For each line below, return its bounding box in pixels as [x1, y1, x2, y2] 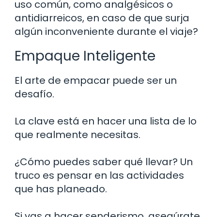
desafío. [15, 87, 54, 101]
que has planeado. [15, 182, 107, 196]
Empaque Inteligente [15, 46, 155, 65]
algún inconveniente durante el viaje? [15, 24, 198, 38]
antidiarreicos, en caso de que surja [15, 11, 189, 25]
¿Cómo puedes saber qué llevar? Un [15, 155, 193, 169]
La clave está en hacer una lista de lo [15, 114, 197, 128]
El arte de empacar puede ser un [15, 73, 177, 87]
